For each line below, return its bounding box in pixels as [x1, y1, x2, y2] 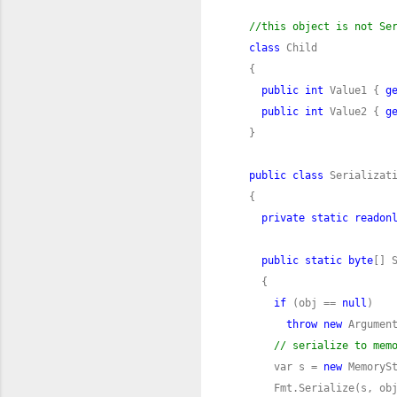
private [261, 211, 305, 224]
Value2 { [323, 105, 385, 118]
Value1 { [323, 83, 385, 97]
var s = [237, 360, 323, 373]
